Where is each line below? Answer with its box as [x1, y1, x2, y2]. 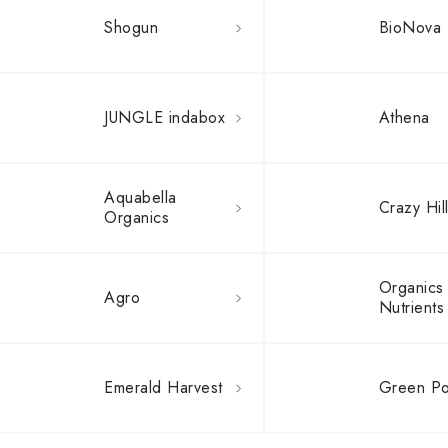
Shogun [104, 16, 158, 39]
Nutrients [378, 296, 445, 319]
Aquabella [104, 186, 177, 209]
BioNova [378, 16, 442, 39]
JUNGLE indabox [104, 106, 225, 129]
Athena [378, 106, 430, 129]
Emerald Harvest [104, 376, 223, 399]
